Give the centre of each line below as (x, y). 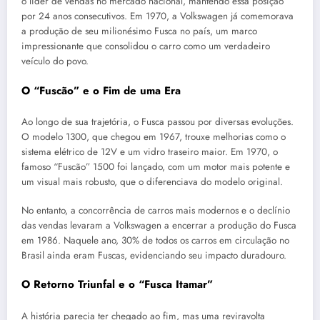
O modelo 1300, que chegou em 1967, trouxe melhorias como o (154, 137)
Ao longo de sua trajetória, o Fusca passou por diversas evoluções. (157, 122)
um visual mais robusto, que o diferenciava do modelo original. (152, 182)
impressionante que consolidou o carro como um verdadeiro (146, 46)
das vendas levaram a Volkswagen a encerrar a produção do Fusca (159, 226)
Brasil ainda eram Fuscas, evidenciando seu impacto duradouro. (154, 256)
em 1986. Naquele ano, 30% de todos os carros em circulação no (155, 241)
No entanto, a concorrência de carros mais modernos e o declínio (156, 211)
